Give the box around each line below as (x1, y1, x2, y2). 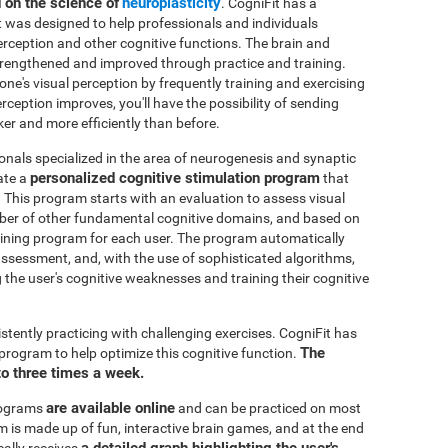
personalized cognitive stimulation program (30, 169, 320, 188)
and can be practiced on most (175, 400, 361, 417)
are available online (46, 399, 175, 418)
